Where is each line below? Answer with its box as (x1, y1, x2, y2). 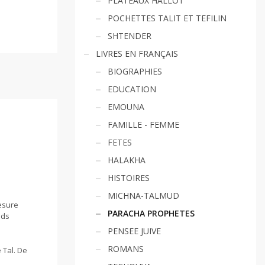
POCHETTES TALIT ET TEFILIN (108, 12, 227, 24)
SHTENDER (108, 30, 151, 41)
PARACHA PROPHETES (108, 208, 195, 219)
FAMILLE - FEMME (108, 119, 179, 130)
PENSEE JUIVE (108, 225, 161, 237)
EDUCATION (108, 83, 156, 95)
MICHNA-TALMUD (108, 190, 179, 201)
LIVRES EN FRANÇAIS (96, 48, 178, 59)
